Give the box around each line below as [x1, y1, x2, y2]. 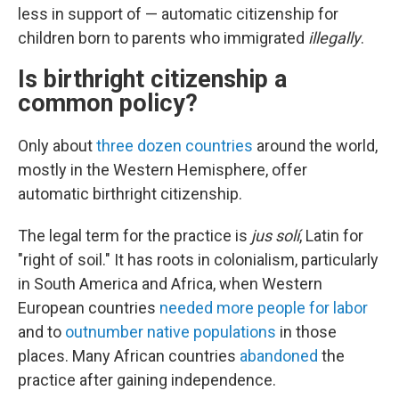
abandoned [240, 346, 318, 365]
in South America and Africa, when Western [18, 274, 322, 293]
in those [276, 322, 337, 341]
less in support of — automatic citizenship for [18, 4, 338, 23]
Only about [18, 136, 96, 155]
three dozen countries [96, 136, 253, 155]
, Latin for [299, 226, 363, 245]
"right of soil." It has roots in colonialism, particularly [18, 250, 379, 269]
